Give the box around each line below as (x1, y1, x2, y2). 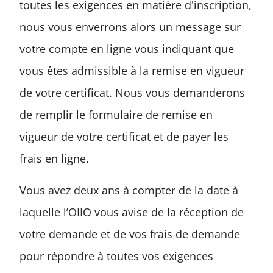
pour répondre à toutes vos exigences (19, 249, 213, 263)
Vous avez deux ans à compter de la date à (19, 183, 238, 197)
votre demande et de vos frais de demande (19, 227, 240, 241)
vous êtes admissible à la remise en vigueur (19, 63, 244, 78)
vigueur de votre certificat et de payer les (19, 129, 229, 144)
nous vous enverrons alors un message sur (19, 19, 241, 34)
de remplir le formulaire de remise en (19, 107, 213, 122)
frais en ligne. (19, 151, 89, 166)
